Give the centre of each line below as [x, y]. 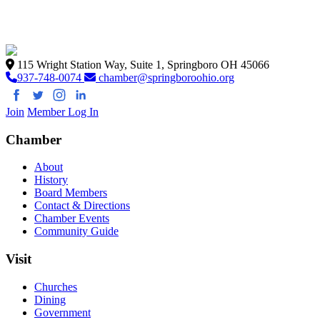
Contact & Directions [82, 206]
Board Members [71, 193]
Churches [56, 286]
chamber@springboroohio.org [165, 77]
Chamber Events [72, 219]
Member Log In [63, 112]
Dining [50, 299]
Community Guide [76, 231]
